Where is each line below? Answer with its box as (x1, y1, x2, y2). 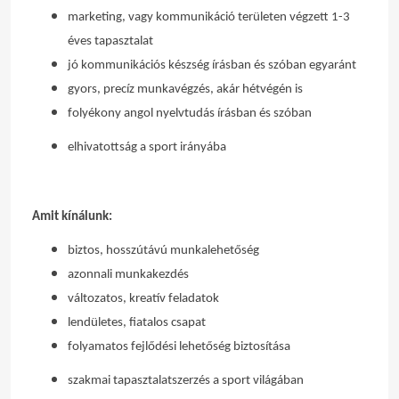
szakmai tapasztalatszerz (68, 374, 199, 387)
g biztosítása (224, 340, 290, 354)
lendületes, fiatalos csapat (68, 316, 206, 330)
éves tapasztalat (68, 35, 153, 48)
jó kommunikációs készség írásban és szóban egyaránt (68, 59, 356, 72)
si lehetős (168, 340, 218, 354)
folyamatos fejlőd (68, 340, 162, 354)
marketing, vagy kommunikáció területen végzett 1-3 (68, 11, 350, 24)
